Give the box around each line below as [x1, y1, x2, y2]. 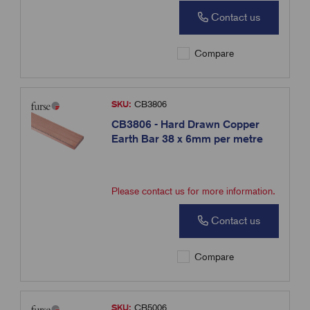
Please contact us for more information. [111, 185, 276, 197]
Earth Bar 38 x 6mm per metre [111, 132, 264, 146]
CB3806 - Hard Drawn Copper [111, 118, 260, 131]
